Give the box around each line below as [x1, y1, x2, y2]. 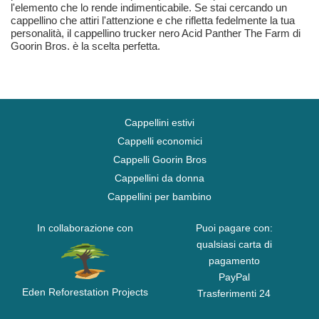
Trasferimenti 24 [197, 288, 271, 299]
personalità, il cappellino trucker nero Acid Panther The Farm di [11, 27, 300, 39]
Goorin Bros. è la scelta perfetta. [11, 40, 160, 52]
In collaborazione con [37, 222, 133, 234]
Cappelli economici [117, 135, 202, 147]
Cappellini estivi [125, 117, 194, 128]
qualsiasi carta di [196, 239, 272, 250]
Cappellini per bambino [108, 191, 211, 202]
